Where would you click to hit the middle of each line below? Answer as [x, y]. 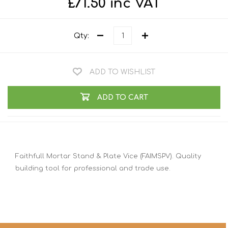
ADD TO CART [122, 97]
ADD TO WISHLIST [122, 72]
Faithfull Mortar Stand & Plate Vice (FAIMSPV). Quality [108, 156]
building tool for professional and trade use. [93, 168]
